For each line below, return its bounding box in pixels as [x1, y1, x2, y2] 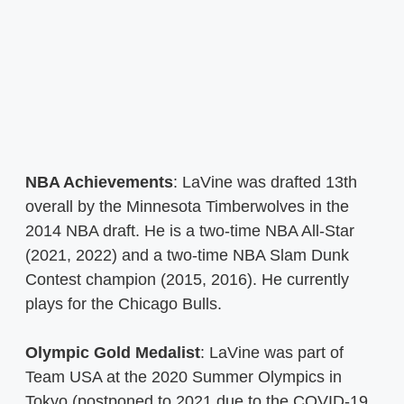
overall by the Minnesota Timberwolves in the [25, 197, 349, 216]
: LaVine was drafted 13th [173, 173, 357, 192]
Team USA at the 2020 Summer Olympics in [25, 368, 342, 387]
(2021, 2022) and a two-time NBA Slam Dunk [25, 246, 349, 265]
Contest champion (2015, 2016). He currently [25, 271, 349, 289]
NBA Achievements [25, 173, 173, 192]
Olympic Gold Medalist [25, 344, 200, 363]
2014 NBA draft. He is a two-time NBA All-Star [25, 222, 354, 241]
